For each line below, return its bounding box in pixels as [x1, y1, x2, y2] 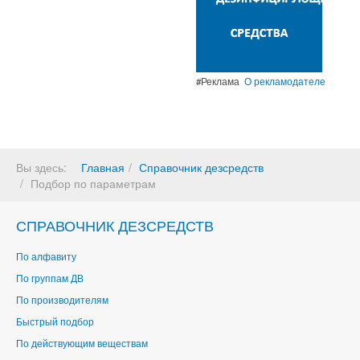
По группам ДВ [16, 271, 84, 284]
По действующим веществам [16, 336, 148, 350]
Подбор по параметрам [31, 175, 156, 191]
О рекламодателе [244, 75, 325, 88]
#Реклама [196, 75, 244, 88]
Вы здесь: [16, 159, 73, 175]
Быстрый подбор [16, 314, 94, 328]
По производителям [16, 292, 108, 306]
